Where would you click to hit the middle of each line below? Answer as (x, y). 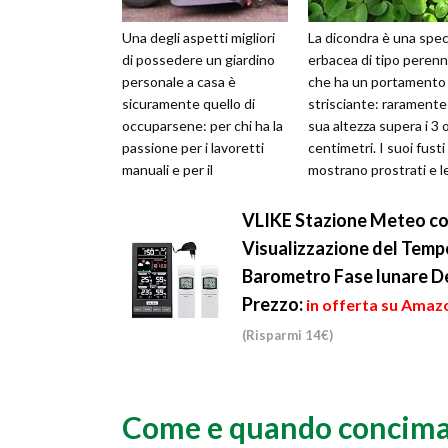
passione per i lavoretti (193, 148)
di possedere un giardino (198, 60)
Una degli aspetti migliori (198, 38)
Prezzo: (272, 304)
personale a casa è (179, 82)
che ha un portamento (377, 82)
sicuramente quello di (188, 104)
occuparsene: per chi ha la (202, 126)
